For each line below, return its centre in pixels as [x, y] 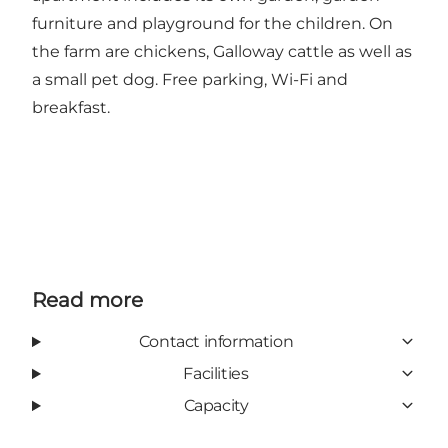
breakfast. [71, 107]
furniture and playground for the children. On [212, 23]
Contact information [216, 341]
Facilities [216, 373]
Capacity [216, 405]
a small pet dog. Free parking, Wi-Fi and [190, 79]
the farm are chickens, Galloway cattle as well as [222, 51]
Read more [87, 299]
